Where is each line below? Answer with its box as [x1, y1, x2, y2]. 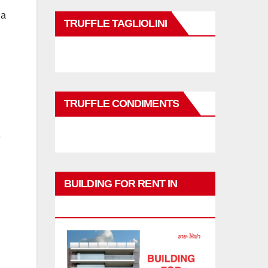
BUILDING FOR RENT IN [64, 178, 178, 190]
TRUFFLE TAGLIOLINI [64, 17, 167, 29]
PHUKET [64, 202, 105, 214]
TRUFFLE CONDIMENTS [64, 98, 179, 109]
